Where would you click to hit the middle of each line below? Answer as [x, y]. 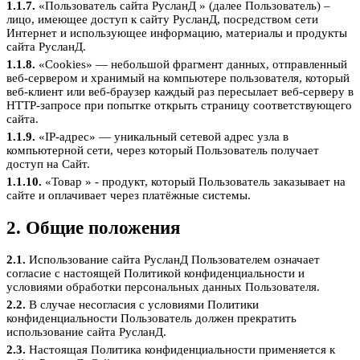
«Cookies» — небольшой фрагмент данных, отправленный [191, 65]
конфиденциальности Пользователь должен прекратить [151, 319]
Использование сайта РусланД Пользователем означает [173, 260]
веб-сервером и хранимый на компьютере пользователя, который [178, 78]
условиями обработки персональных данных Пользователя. [163, 287]
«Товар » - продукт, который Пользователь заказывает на [194, 182]
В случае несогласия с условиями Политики [142, 305]
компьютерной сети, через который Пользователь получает [163, 151]
